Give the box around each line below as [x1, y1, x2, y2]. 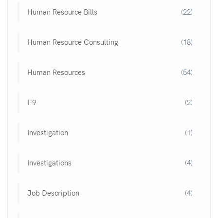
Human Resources [27, 67, 85, 77]
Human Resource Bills [27, 6, 97, 17]
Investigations [27, 157, 72, 167]
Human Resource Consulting [27, 36, 118, 47]
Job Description [27, 187, 79, 198]
